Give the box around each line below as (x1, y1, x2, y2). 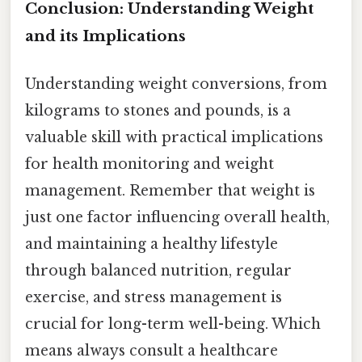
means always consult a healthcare (25, 341, 278, 360)
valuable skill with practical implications (25, 128, 323, 146)
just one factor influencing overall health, (25, 208, 330, 226)
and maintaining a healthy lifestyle (25, 234, 278, 253)
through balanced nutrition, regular (25, 261, 292, 280)
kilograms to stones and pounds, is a (25, 101, 291, 120)
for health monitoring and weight (25, 154, 274, 173)
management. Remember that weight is (25, 181, 315, 200)
